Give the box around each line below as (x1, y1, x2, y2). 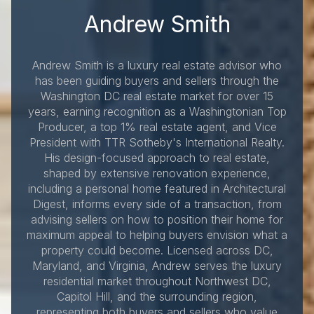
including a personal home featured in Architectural (28, 181, 286, 196)
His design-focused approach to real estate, (44, 150, 270, 165)
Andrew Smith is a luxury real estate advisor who (32, 57, 282, 72)
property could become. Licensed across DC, (41, 243, 273, 257)
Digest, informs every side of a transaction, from (32, 196, 282, 211)
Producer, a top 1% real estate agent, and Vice (37, 119, 277, 134)
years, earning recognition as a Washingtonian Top (27, 104, 287, 118)
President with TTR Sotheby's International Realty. (29, 135, 285, 149)
